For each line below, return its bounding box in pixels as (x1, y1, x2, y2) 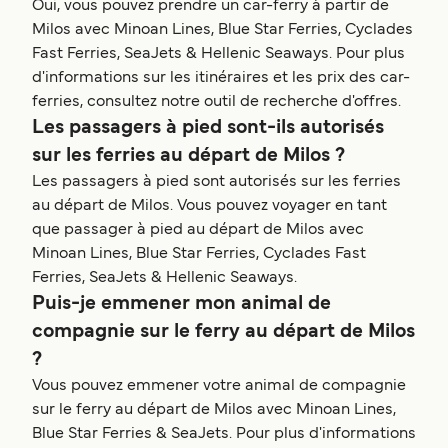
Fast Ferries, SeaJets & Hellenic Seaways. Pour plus (32, 47, 405, 62)
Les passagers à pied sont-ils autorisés (32, 119, 384, 138)
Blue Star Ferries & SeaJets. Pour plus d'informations (32, 427, 416, 442)
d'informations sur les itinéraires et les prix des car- (32, 71, 410, 86)
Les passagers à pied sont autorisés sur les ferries (32, 175, 401, 190)
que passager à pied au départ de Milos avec (32, 223, 364, 238)
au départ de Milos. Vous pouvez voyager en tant (32, 199, 387, 214)
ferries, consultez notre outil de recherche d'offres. (32, 95, 401, 110)
